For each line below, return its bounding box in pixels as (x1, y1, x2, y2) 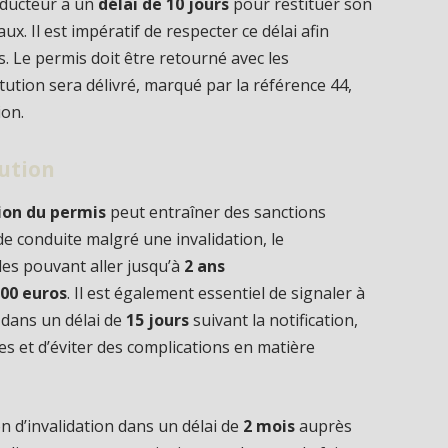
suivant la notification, (189, 309, 359, 332)
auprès (295, 414, 353, 437)
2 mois (243, 414, 296, 437)
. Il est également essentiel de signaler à (67, 282, 366, 305)
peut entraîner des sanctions (106, 201, 327, 224)
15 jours (126, 309, 190, 332)
